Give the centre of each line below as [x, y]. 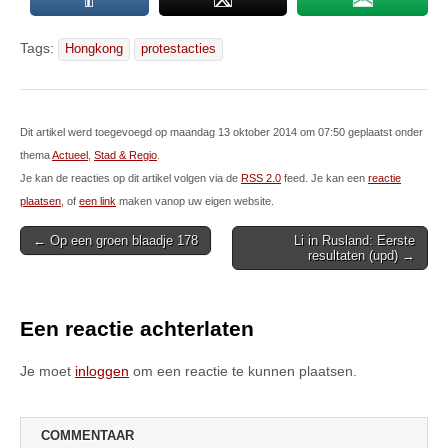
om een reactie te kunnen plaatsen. [243, 371]
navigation [59, 265]
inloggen [102, 371]
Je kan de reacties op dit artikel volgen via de [130, 178]
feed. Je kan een [324, 178]
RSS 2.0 [261, 178]
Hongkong [94, 49]
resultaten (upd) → [361, 256]
